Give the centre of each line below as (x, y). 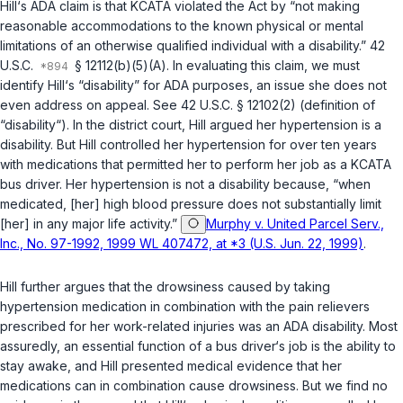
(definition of (336, 105)
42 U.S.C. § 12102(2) (238, 105)
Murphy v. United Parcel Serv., (295, 224)
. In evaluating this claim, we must (263, 66)
